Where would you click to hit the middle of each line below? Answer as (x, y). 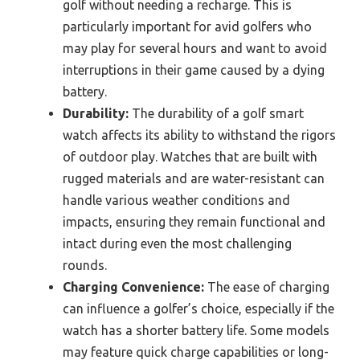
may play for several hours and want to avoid (195, 48)
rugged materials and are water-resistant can (194, 178)
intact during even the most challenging (177, 243)
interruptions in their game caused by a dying (194, 70)
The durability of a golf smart (216, 113)
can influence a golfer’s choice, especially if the (198, 308)
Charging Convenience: (133, 286)
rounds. (85, 265)
